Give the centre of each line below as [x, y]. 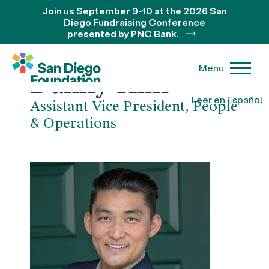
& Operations [73, 123]
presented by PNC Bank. [124, 33]
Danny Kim [99, 84]
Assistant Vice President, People [134, 107]
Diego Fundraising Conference [134, 22]
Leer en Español [227, 99]
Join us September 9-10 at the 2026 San [134, 11]
